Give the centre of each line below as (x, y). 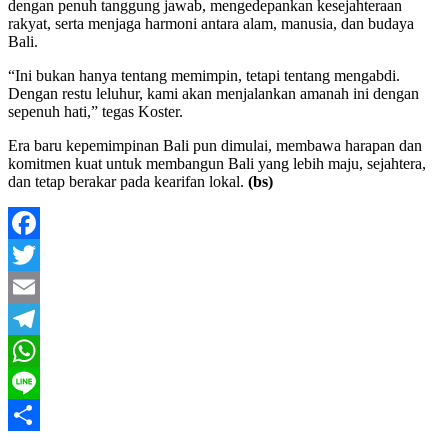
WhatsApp (42, 382)
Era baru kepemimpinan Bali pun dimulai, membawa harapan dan (215, 145)
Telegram (37, 350)
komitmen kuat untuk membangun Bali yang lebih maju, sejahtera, (217, 163)
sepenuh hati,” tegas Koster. (95, 111)
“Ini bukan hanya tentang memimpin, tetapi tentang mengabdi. (204, 75)
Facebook (39, 254)
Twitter (30, 286)
